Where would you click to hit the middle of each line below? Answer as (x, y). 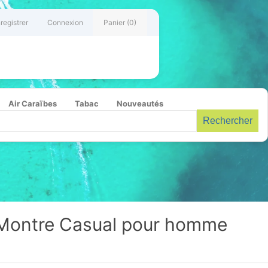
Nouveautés (140, 103)
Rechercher (228, 121)
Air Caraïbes (33, 103)
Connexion (65, 22)
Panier (114, 22)
